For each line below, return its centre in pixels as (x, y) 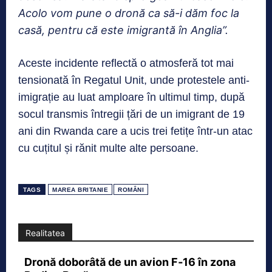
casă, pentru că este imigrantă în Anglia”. (123, 30)
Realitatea (45, 233)
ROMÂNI (131, 189)
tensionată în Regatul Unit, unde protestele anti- (134, 80)
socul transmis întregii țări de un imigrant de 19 (131, 114)
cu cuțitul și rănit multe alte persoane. (108, 148)
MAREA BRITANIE (80, 189)
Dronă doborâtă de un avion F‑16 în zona (130, 262)
